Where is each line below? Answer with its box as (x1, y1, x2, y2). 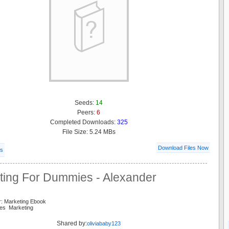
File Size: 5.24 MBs (62, 128, 116, 135)
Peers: (77, 109, 97, 116)
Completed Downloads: (50, 119, 117, 126)
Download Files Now (158, 145, 209, 151)
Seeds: (75, 99, 96, 106)
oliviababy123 (87, 220, 121, 226)
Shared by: (57, 220, 87, 227)
